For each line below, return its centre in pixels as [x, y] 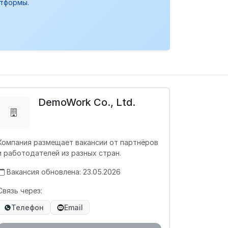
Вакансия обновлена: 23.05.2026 [64, 172]
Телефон [27, 207]
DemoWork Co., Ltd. [87, 102]
